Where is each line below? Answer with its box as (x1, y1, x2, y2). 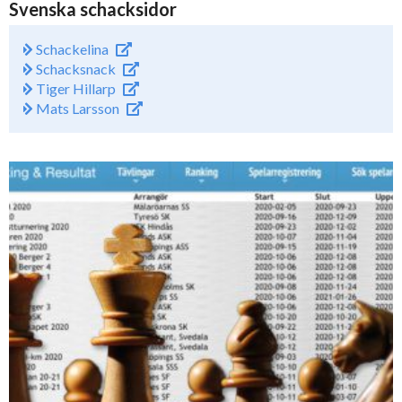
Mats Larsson (33, 100, 119, 117)
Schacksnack (33, 60, 116, 77)
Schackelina (33, 40, 109, 57)
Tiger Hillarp (33, 80, 116, 97)
